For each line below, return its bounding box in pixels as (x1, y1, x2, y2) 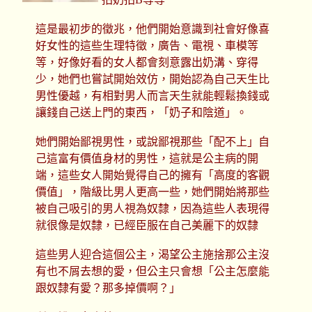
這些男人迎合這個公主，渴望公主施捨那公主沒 (35, 249, 270, 261)
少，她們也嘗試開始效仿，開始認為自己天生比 (35, 73, 270, 86)
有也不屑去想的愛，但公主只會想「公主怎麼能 (35, 265, 270, 278)
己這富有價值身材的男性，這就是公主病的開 (35, 153, 258, 165)
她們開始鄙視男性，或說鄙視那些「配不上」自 (35, 136, 270, 148)
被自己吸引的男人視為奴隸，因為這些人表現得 (35, 203, 270, 215)
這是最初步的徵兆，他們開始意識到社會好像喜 (35, 23, 270, 36)
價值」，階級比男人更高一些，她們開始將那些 (35, 186, 270, 198)
